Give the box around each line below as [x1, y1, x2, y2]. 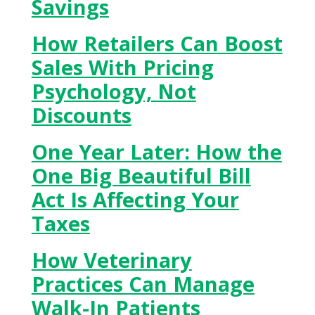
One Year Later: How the [31, 138, 282, 165]
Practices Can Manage [31, 270, 255, 297]
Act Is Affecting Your [31, 186, 239, 213]
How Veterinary [31, 246, 192, 274]
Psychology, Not [31, 77, 196, 105]
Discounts [31, 101, 131, 129]
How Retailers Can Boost [31, 30, 283, 57]
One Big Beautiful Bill [31, 162, 251, 189]
